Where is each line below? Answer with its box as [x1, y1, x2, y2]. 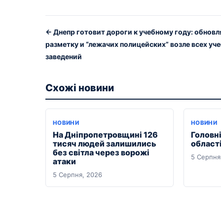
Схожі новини [45, 81, 114, 94]
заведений [45, 52, 82, 61]
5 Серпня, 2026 [53, 170, 102, 179]
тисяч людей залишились [53, 138, 156, 148]
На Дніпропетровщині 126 [53, 129, 158, 140]
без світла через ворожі [53, 147, 149, 157]
